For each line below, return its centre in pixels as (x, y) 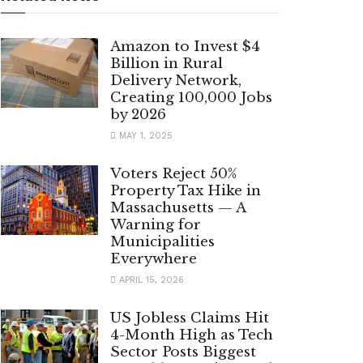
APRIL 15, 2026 (150, 280)
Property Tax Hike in (186, 191)
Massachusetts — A (178, 208)
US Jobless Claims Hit (190, 318)
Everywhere (154, 259)
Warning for (156, 225)
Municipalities (162, 242)
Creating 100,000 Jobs (191, 98)
